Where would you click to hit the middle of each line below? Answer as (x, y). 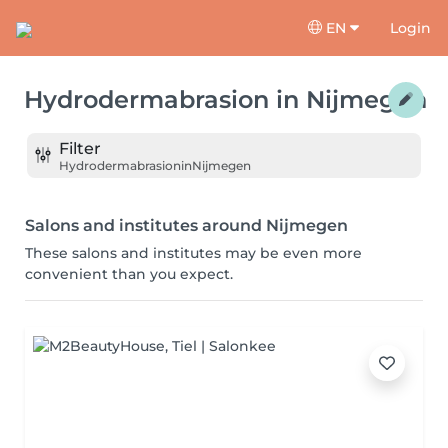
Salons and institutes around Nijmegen (186, 225)
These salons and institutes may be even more (193, 253)
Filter (80, 148)
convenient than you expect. (129, 274)
